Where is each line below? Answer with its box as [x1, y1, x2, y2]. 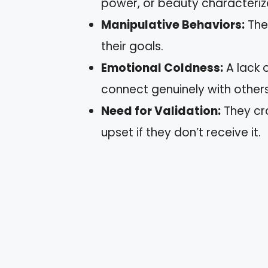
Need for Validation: [101, 103, 221, 120]
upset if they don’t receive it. [101, 124, 261, 141]
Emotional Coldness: [101, 60, 223, 77]
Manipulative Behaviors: [101, 17, 245, 33]
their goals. [101, 38, 163, 55]
